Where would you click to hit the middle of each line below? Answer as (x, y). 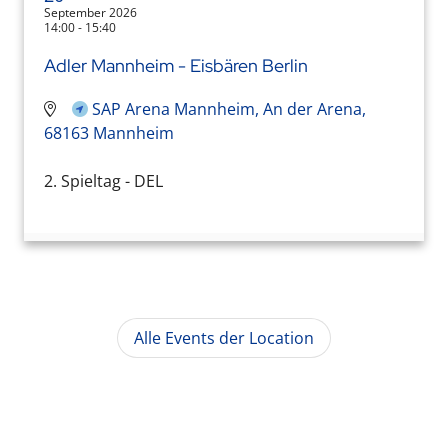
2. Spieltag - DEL (103, 180)
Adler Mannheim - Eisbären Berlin (176, 65)
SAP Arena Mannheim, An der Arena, (229, 108)
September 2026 (90, 12)
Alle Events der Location (224, 337)
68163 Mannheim (109, 132)
